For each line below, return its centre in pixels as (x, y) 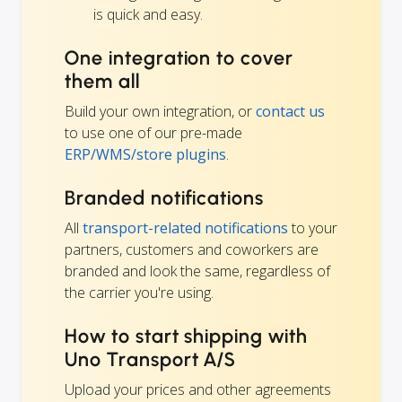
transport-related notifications (185, 227)
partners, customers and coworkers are (192, 249)
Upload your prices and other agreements (198, 389)
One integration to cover (179, 57)
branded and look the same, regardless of (197, 271)
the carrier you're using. (139, 292)
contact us (290, 111)
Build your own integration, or (160, 111)
